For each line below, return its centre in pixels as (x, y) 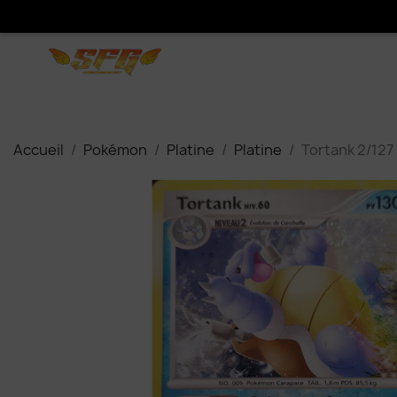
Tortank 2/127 (347, 150)
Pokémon (115, 150)
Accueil (39, 150)
